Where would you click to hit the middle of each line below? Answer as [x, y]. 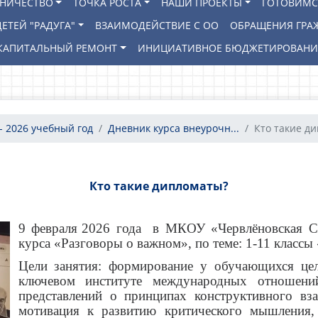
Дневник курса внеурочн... [174, 128]
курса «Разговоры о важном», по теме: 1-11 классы [167, 243]
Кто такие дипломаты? [159, 186]
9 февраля [48, 228]
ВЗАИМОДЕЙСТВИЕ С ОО [157, 25]
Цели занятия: [64, 266]
